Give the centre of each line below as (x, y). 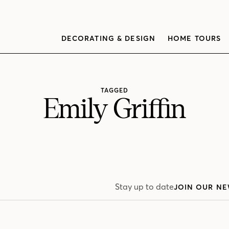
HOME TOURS (194, 38)
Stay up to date (144, 187)
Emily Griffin (114, 109)
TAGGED (114, 90)
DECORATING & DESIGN (108, 38)
